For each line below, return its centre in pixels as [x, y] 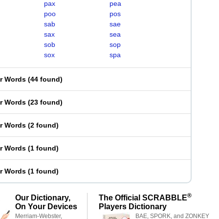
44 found [45, 79]
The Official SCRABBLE [143, 197]
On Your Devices [46, 206]
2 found [43, 125]
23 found [45, 102]
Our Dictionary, [43, 197]
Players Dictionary [133, 206]
